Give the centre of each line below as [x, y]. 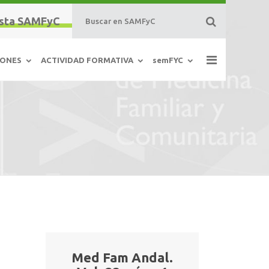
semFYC [168, 60]
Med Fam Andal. [122, 257]
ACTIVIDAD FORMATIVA [87, 60]
